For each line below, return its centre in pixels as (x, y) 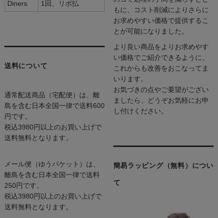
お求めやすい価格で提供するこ (161, 20)
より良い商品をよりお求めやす (161, 46)
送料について (26, 65)
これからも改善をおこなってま (161, 68)
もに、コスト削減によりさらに (161, 9)
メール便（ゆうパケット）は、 (52, 164)
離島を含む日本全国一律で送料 (52, 174)
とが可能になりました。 (151, 31)
